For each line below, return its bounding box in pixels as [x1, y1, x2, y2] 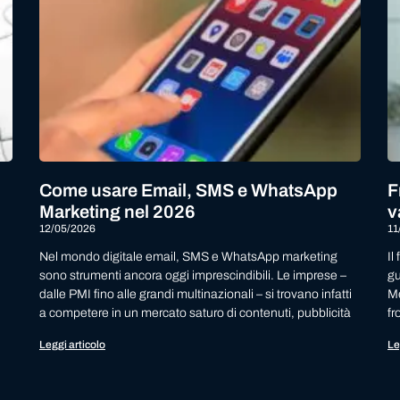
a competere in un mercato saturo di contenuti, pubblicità [39, 306, 351, 321]
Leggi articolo [39, 338, 105, 352]
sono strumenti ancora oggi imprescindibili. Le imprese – [39, 269, 346, 283]
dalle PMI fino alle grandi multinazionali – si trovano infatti [39, 287, 352, 302]
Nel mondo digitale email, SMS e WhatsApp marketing [39, 250, 337, 264]
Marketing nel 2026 [39, 202, 196, 222]
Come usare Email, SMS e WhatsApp [39, 180, 337, 201]
